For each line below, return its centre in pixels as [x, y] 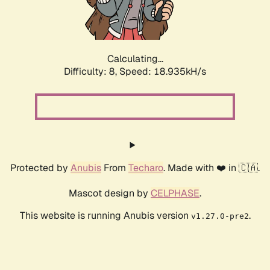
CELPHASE [175, 193]
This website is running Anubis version [105, 216]
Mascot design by [110, 193]
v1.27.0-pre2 [220, 216]
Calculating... [135, 59]
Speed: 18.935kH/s [163, 72]
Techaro [146, 168]
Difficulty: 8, [92, 72]
